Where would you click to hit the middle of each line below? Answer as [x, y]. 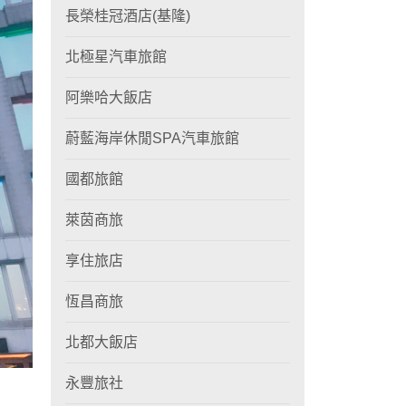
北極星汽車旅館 [116, 57]
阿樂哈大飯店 [109, 97]
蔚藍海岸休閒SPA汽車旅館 [152, 138]
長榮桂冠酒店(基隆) [128, 16]
